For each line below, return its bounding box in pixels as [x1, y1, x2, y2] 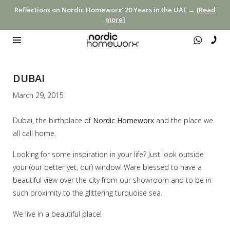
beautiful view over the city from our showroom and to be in [13, 175, 212, 185]
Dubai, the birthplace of [13, 115, 93, 125]
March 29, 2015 [13, 90, 64, 100]
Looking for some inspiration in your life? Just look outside [13, 149, 204, 159]
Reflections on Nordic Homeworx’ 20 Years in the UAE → [14, 5, 197, 14]
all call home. [13, 128, 56, 138]
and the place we [154, 115, 213, 125]
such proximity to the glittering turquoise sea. [13, 187, 162, 198]
